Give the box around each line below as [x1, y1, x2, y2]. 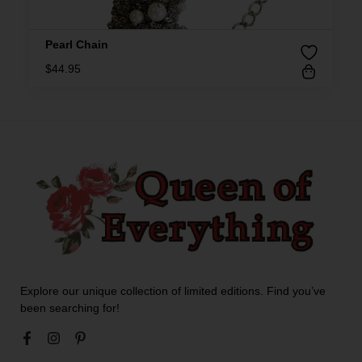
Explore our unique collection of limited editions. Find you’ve [20, 284, 326, 298]
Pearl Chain [45, 37, 108, 51]
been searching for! [20, 301, 120, 315]
